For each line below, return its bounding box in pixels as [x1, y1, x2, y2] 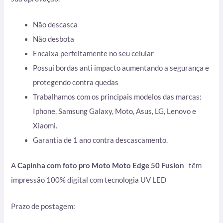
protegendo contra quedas [33, 78, 119, 87]
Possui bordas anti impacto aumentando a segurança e [33, 64, 210, 73]
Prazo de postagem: [11, 202, 76, 211]
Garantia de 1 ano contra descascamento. [33, 136, 168, 145]
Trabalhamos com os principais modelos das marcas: [33, 93, 202, 102]
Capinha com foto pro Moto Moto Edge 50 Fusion [17, 161, 186, 170]
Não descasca [33, 20, 78, 29]
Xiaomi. [33, 121, 58, 130]
